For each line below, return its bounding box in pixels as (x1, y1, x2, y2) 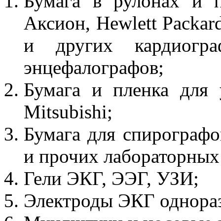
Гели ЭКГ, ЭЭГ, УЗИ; (24, 168, 204, 189)
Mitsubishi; (24, 101, 112, 123)
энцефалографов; (24, 57, 164, 78)
